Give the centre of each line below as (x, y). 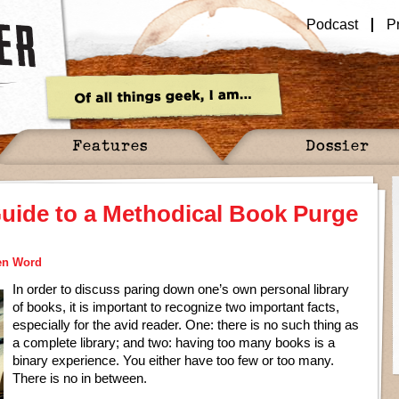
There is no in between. (80, 378)
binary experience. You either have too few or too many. (173, 360)
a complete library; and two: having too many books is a (174, 342)
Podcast (333, 24)
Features (110, 145)
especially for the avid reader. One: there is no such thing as (186, 325)
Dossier (338, 145)
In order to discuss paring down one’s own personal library (181, 289)
